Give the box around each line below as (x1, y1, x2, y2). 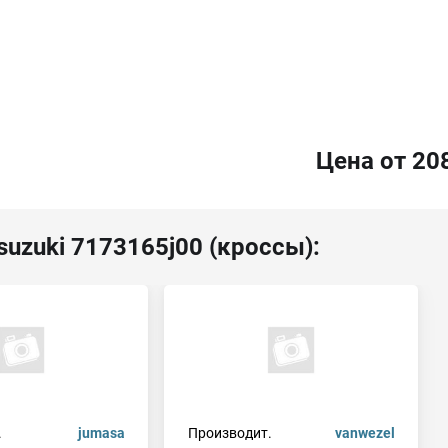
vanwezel (334, 425, 395, 441)
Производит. (187, 425, 272, 441)
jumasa (77, 425, 125, 441)
